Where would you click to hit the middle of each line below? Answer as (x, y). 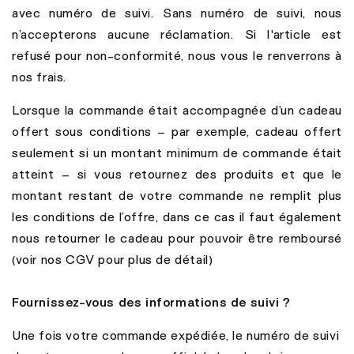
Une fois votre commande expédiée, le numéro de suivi (176, 335)
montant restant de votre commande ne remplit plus (177, 196)
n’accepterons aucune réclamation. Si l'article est (177, 34)
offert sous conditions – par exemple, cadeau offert (177, 132)
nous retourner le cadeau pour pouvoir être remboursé (177, 238)
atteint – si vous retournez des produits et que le (177, 174)
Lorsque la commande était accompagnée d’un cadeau (177, 110)
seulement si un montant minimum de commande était (177, 153)
